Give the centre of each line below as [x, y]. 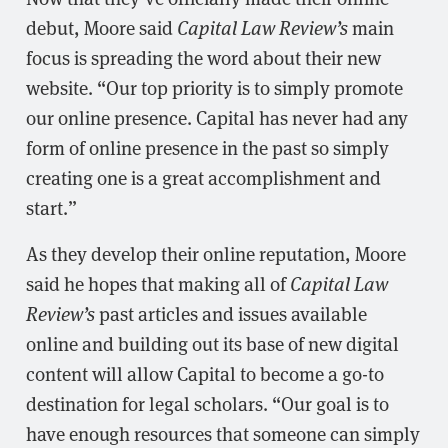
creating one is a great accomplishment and [203, 176]
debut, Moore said [101, 26]
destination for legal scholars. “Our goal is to [207, 402]
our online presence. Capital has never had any [217, 116]
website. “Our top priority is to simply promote [214, 86]
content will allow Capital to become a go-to [205, 372]
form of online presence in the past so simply [207, 146]
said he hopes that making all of [158, 282]
